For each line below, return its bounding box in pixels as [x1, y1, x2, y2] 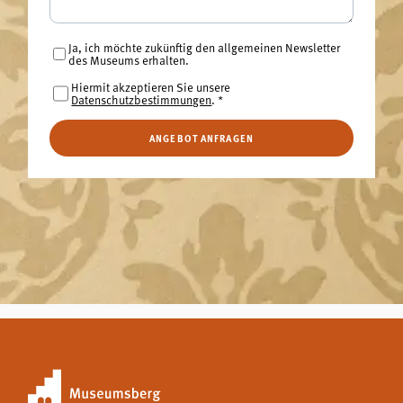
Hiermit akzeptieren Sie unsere [71, 77, 231, 95]
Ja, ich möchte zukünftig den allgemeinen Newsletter [67, 39, 340, 57]
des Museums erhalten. [67, 51, 189, 69]
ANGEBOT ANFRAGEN [149, 131, 254, 146]
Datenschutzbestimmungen [71, 90, 212, 108]
